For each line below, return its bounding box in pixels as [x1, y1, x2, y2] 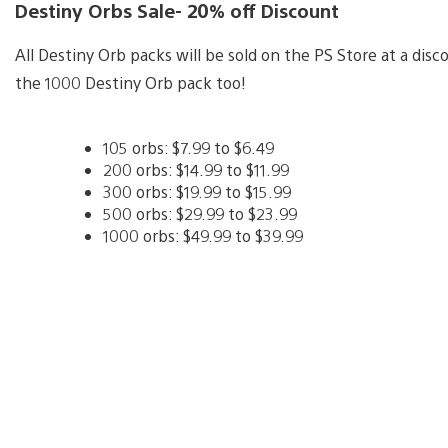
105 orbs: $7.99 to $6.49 [103, 137, 274, 159]
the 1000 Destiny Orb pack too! [15, 72, 246, 94]
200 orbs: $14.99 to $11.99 [103, 159, 289, 181]
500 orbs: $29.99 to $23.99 [103, 203, 297, 225]
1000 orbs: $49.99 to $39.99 [103, 225, 303, 247]
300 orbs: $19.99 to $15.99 [103, 181, 291, 203]
